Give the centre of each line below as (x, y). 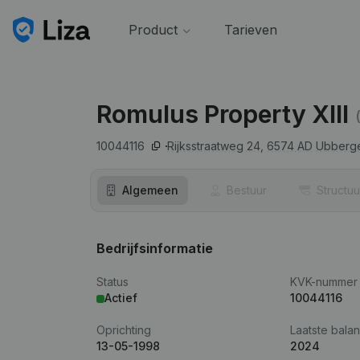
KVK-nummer (324, 282)
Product (153, 30)
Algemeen (150, 190)
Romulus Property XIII (223, 114)
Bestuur (247, 190)
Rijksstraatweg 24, (215, 146)
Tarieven (250, 30)
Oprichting (124, 330)
